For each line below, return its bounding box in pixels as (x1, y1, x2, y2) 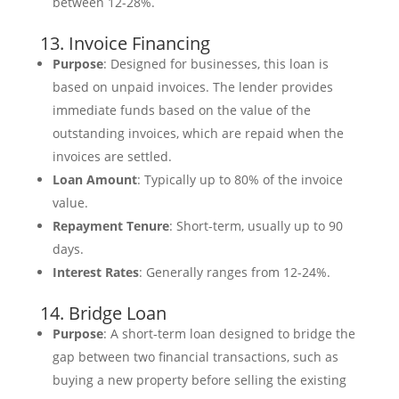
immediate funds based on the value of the (52, 102, 311, 119)
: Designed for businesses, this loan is (102, 55, 329, 73)
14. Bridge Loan (39, 301, 167, 326)
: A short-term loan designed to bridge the (102, 325, 355, 343)
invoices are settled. (52, 148, 172, 166)
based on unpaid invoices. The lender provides (52, 78, 333, 96)
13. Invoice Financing (39, 31, 210, 56)
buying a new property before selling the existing (52, 371, 346, 389)
